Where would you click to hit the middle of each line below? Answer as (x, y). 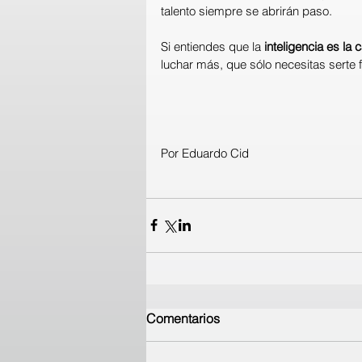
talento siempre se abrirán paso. (246, 11)
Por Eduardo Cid (205, 153)
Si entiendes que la (213, 46)
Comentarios (183, 318)
